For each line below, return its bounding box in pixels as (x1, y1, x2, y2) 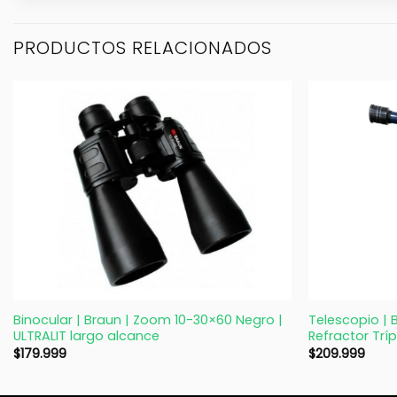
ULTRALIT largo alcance (12, 326, 160, 345)
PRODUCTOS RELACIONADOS (13, 35, 272, 60)
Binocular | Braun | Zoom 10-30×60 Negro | (12, 310, 283, 329)
